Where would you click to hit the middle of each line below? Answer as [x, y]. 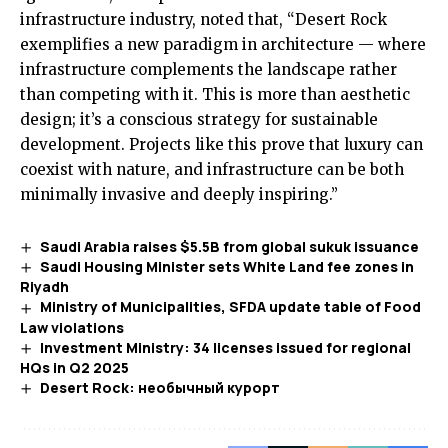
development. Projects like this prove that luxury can [221, 144]
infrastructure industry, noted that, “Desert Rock [203, 19]
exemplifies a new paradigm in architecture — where [223, 44]
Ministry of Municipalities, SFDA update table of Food [230, 307]
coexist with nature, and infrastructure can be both [212, 169]
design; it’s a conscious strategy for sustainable [199, 119]
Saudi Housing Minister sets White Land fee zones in [226, 267]
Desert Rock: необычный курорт [159, 387]
